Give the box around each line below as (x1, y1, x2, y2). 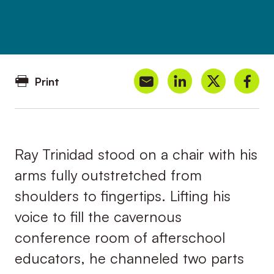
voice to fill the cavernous (14, 207, 182, 226)
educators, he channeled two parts (14, 249, 244, 268)
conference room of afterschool (14, 228, 225, 247)
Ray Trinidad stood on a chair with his (14, 145, 257, 164)
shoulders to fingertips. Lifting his (14, 187, 231, 206)
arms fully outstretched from (14, 166, 202, 185)
